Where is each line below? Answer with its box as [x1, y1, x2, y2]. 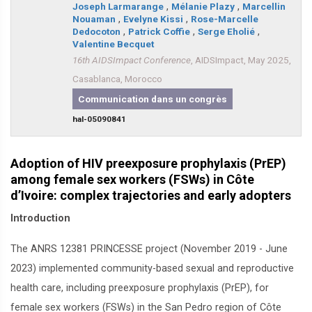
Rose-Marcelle [191, 13, 258, 24]
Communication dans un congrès [78, 93, 227, 104]
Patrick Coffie [128, 26, 190, 37]
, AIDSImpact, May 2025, [191, 54, 291, 65]
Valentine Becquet [72, 38, 154, 49]
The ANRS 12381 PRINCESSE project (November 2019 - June [10, 243, 288, 255]
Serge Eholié [198, 26, 255, 37]
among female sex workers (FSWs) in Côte [10, 172, 254, 187]
